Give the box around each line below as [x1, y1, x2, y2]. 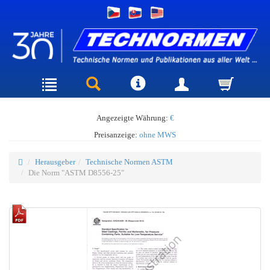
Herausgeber [35, 157, 75, 166]
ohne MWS [139, 130, 176, 139]
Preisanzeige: [94, 130, 139, 139]
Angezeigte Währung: [96, 113, 170, 122]
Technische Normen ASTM [86, 157, 173, 166]
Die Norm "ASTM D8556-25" [28, 168, 124, 177]
